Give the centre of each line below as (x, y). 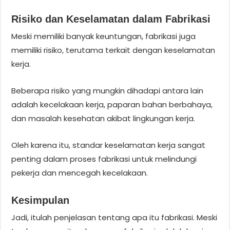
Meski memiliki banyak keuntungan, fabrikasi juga (104, 36)
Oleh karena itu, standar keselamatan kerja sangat (109, 145)
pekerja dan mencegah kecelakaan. (80, 172)
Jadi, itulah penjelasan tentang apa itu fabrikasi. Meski (114, 217)
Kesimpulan (41, 200)
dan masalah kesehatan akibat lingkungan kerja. (103, 118)
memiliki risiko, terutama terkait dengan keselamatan (113, 50)
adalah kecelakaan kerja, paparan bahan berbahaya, (112, 104)
